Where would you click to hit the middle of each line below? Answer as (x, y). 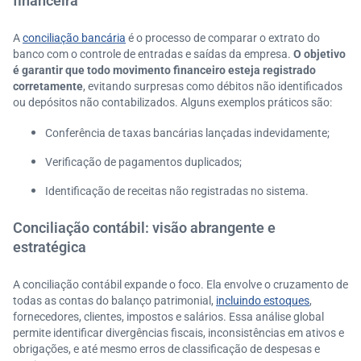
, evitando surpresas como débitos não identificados (213, 86)
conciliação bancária (74, 38)
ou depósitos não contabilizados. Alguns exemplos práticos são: (172, 102)
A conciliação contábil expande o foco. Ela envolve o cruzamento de (180, 284)
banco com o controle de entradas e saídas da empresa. (153, 54)
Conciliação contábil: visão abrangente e (144, 228)
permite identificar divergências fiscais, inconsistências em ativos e (178, 333)
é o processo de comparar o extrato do (223, 38)
